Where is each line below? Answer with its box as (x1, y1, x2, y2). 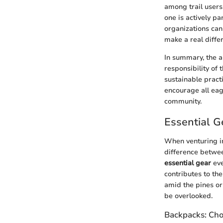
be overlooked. (164, 191, 213, 201)
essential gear (164, 158, 211, 168)
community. (164, 97, 202, 107)
